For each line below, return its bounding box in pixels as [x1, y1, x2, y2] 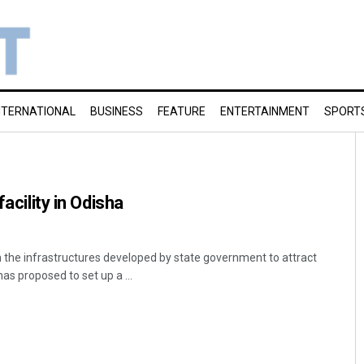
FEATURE [158, 105, 206, 118]
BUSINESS [90, 105, 143, 118]
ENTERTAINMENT [220, 105, 310, 118]
